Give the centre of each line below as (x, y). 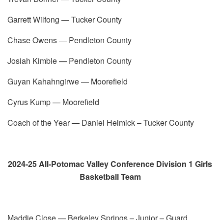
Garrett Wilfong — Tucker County (65, 19)
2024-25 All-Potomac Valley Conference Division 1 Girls (110, 164)
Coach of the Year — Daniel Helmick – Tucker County (101, 122)
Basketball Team (110, 176)
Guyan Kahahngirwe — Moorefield (68, 81)
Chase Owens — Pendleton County (69, 40)
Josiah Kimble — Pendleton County (69, 60)
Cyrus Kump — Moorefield (53, 102)
